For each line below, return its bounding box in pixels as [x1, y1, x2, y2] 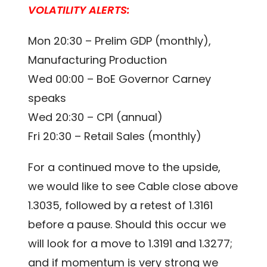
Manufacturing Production [28, 52, 167, 68]
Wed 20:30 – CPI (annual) [28, 110, 163, 125]
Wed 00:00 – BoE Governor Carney [28, 72, 212, 87]
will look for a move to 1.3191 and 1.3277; [28, 236, 233, 252]
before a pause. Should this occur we [28, 217, 226, 232]
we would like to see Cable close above [28, 179, 238, 194]
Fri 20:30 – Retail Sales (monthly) [28, 129, 202, 144]
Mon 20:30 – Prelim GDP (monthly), [28, 33, 212, 49]
